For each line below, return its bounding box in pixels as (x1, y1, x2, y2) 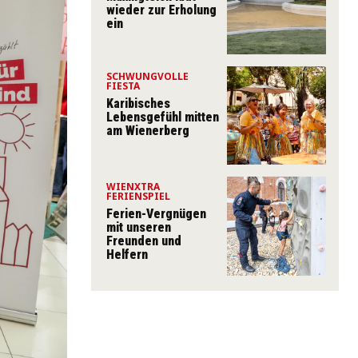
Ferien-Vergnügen (106, 206, 206, 222)
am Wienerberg (106, 122, 189, 138)
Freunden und (106, 233, 181, 249)
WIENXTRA (106, 180, 160, 194)
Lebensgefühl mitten (106, 109, 219, 125)
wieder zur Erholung (106, 2, 217, 18)
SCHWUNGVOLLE (106, 69, 189, 83)
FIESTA (106, 78, 140, 93)
